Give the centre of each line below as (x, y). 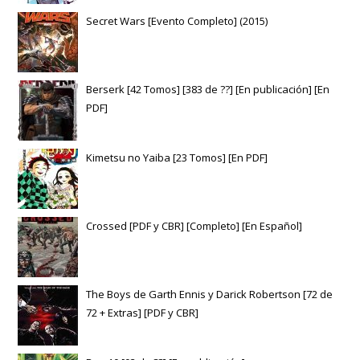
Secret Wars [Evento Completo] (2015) (177, 21)
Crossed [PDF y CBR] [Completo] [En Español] (194, 226)
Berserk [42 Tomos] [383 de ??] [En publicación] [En (208, 90)
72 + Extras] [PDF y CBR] (143, 313)
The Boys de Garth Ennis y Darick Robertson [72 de (210, 295)
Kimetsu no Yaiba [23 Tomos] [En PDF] (177, 158)
